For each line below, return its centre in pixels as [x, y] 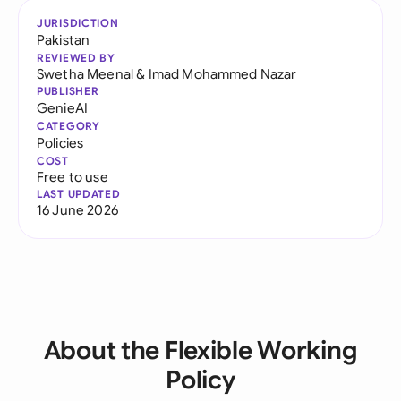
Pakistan [64, 40]
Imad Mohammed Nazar [222, 74]
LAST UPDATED [79, 194]
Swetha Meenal [85, 74]
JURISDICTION [78, 23]
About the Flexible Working [200, 350]
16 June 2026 [77, 210]
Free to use [73, 177]
